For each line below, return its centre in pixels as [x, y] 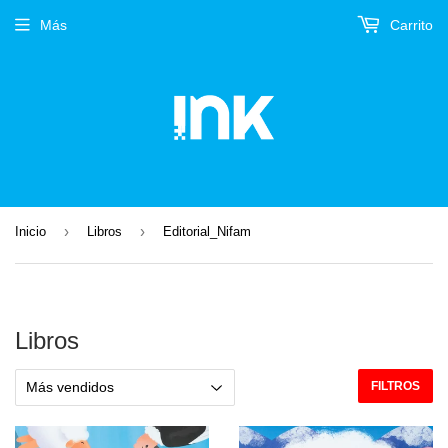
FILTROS [395, 386]
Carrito [409, 25]
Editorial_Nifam [207, 232]
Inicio [30, 232]
